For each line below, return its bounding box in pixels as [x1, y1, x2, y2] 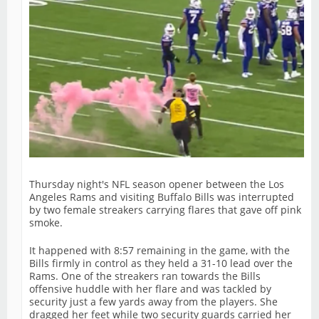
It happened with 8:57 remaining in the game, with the [29, 243, 290, 257]
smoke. [29, 215, 63, 229]
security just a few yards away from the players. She [29, 294, 278, 308]
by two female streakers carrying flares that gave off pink [29, 202, 301, 216]
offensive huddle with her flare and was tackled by [29, 281, 271, 296]
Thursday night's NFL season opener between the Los [29, 177, 284, 191]
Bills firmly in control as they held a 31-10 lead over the [29, 256, 293, 270]
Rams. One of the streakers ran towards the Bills [29, 268, 261, 283]
